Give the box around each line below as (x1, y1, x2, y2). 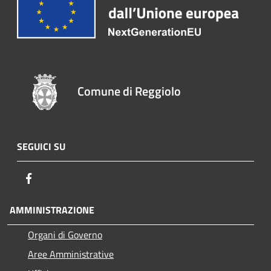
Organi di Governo (28, 227, 102, 243)
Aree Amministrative (28, 247, 114, 262)
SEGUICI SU (17, 139, 65, 154)
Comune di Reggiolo (77, 82, 181, 101)
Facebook (36, 171, 73, 186)
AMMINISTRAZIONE (7, 203, 94, 218)
